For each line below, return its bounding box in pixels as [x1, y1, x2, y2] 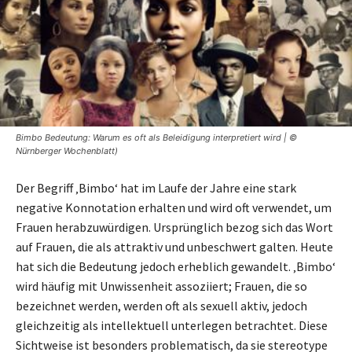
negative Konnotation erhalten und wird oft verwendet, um [16, 200, 332, 216]
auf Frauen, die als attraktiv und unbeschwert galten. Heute [16, 239, 333, 255]
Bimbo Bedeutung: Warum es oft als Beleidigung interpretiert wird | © [16, 132, 297, 144]
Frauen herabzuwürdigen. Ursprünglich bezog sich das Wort [16, 219, 333, 236]
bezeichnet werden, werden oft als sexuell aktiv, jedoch [16, 298, 307, 314]
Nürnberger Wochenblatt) [16, 145, 118, 157]
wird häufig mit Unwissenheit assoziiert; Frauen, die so [16, 278, 307, 295]
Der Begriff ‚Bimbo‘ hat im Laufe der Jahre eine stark [16, 180, 296, 196]
